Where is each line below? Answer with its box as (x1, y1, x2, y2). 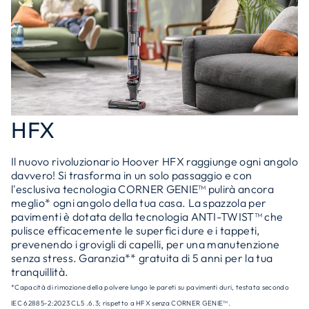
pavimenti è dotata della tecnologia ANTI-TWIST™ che (11, 210, 283, 223)
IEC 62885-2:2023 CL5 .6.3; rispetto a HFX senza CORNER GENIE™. (11, 299, 230, 308)
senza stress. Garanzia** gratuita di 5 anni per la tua (11, 251, 273, 265)
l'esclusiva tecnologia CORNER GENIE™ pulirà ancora (11, 182, 275, 196)
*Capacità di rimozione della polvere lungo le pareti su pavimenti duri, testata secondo (11, 283, 289, 292)
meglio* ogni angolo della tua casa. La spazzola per (11, 196, 267, 210)
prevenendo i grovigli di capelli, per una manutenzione (11, 237, 280, 251)
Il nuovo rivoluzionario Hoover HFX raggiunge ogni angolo (11, 154, 298, 168)
